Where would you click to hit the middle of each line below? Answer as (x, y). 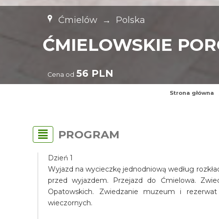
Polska (131, 20)
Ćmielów (78, 20)
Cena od (61, 75)
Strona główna (192, 93)
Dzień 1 (61, 158)
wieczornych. (70, 203)
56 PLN (95, 73)
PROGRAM (89, 134)
